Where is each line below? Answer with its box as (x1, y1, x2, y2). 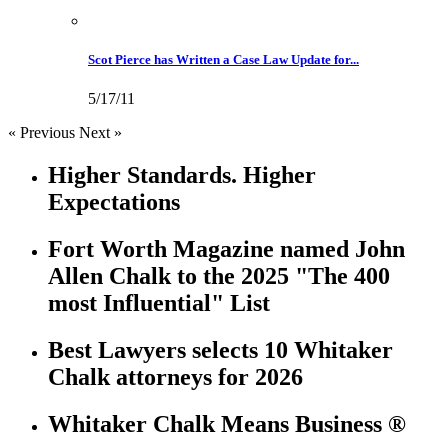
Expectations (48, 189, 180, 216)
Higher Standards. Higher (48, 162, 316, 189)
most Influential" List (48, 290, 270, 317)
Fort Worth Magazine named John (48, 236, 405, 263)
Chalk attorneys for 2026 (48, 363, 303, 390)
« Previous (8, 124, 75, 142)
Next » (79, 124, 122, 142)
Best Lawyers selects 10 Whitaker (48, 336, 393, 363)
